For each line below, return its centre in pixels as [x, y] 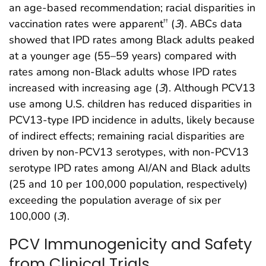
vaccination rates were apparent [86, 24]
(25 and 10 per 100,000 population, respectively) [128, 184]
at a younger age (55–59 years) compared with [123, 56]
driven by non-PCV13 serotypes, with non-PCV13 [129, 152]
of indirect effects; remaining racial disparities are [127, 136]
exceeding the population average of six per [115, 200]
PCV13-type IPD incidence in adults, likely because [132, 120]
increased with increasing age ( [84, 88]
